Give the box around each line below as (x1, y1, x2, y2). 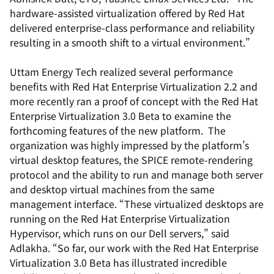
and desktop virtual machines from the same (10, 182, 215, 196)
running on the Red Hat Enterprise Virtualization (10, 211, 230, 226)
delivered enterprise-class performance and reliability (10, 20, 254, 35)
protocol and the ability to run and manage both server (10, 167, 263, 182)
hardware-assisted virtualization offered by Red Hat (10, 6, 245, 20)
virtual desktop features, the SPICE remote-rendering (10, 152, 253, 167)
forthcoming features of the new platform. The (10, 123, 226, 138)
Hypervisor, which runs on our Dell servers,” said (10, 226, 229, 240)
